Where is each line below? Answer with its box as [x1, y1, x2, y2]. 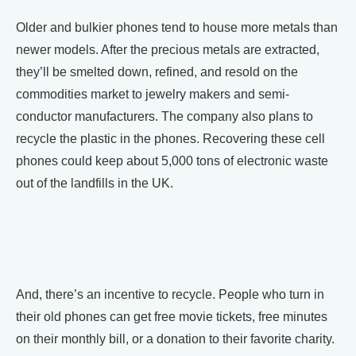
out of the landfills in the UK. [16, 176, 173, 190]
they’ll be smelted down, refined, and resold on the [16, 65, 298, 79]
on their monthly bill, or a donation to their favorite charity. [16, 332, 335, 346]
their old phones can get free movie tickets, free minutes [16, 310, 327, 323]
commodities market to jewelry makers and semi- [16, 87, 289, 101]
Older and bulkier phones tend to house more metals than [16, 21, 338, 34]
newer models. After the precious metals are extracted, [16, 43, 319, 56]
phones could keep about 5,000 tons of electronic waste [16, 154, 328, 168]
